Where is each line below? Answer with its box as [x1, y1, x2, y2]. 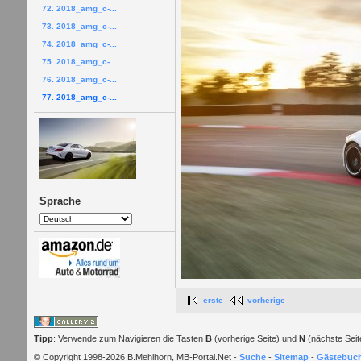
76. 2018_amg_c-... [41, 74, 117, 84]
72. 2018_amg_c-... [41, 3, 117, 13]
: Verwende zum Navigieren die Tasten [52, 334, 205, 344]
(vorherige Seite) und [211, 334, 299, 344]
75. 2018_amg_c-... [41, 56, 117, 66]
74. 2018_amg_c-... [41, 39, 117, 48]
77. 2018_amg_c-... [41, 92, 117, 102]
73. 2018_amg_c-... [41, 21, 117, 31]
